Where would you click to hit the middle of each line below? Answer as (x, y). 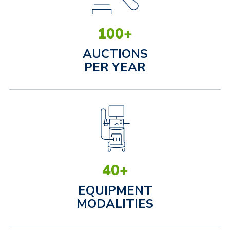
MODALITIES (115, 204)
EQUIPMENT (115, 190)
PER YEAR (115, 67)
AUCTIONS (115, 54)
